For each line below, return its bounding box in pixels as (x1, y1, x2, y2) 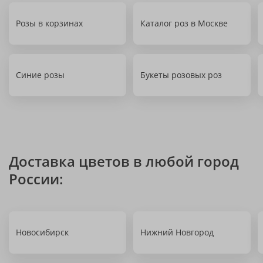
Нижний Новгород (140, 227, 214, 238)
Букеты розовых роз (140, 69, 222, 80)
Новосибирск (16, 227, 69, 238)
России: (9, 169, 63, 188)
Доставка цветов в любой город (9, 151, 239, 171)
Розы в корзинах (16, 18, 83, 29)
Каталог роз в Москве (140, 18, 228, 29)
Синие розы (16, 69, 65, 80)
